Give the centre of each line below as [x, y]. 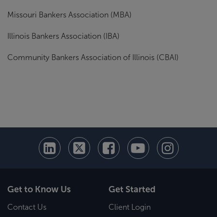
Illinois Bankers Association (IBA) [63, 36]
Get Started [132, 190]
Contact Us [27, 207]
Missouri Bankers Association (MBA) [70, 15]
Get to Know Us [39, 190]
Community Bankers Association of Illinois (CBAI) [93, 58]
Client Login [130, 207]
